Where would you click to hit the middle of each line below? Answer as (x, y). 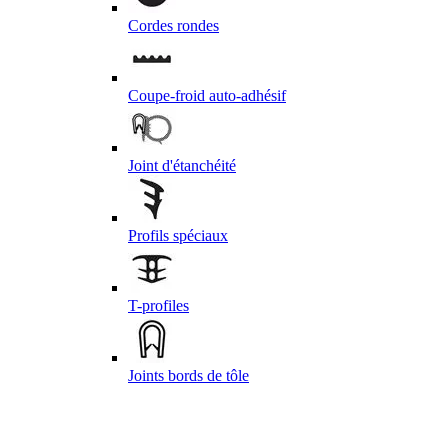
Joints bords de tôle (188, 375)
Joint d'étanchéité (182, 165)
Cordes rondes (173, 25)
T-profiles (158, 305)
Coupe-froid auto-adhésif (207, 95)
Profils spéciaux (178, 235)
